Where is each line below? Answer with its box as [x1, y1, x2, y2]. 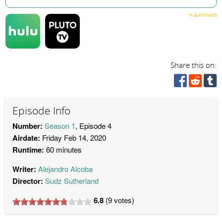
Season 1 [45, 120, 75, 131]
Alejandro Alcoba [38, 164, 93, 174]
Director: [12, 175, 43, 187]
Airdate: [12, 132, 40, 144]
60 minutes [44, 144, 82, 155]
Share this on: [170, 60, 217, 70]
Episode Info [12, 104, 70, 117]
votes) [112, 195, 134, 206]
